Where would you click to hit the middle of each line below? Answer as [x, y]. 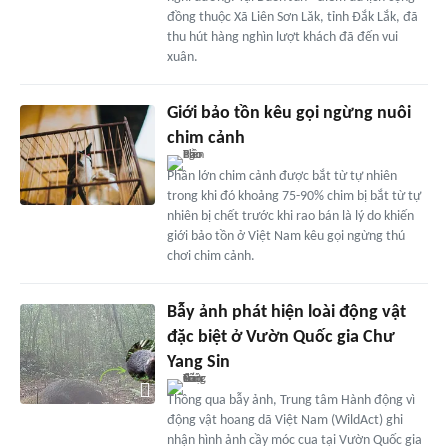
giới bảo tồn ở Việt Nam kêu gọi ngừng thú [285, 236]
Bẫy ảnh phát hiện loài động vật [286, 312]
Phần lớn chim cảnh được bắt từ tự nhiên [281, 176]
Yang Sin [198, 362]
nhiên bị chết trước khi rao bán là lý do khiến [290, 216]
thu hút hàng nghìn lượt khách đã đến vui [282, 37]
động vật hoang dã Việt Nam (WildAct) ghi [284, 420]
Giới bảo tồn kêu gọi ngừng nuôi [288, 113]
